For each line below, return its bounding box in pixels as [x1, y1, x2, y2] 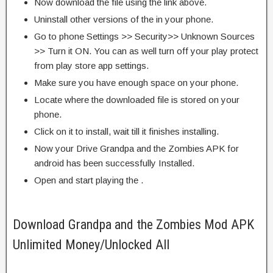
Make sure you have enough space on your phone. [34, 77, 238, 88]
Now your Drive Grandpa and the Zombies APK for [34, 143, 239, 154]
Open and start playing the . [34, 175, 143, 186]
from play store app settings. [34, 60, 149, 71]
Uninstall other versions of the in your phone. [34, 14, 213, 25]
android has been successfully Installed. [34, 158, 194, 169]
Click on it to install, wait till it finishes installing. [34, 126, 219, 137]
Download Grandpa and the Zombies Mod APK [13, 217, 254, 233]
